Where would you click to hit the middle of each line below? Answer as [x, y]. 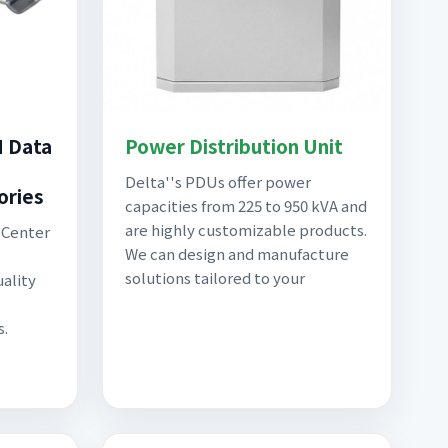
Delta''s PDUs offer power [218, 181]
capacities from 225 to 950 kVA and [246, 205]
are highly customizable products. [246, 229]
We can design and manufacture [237, 253]
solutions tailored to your [215, 277]
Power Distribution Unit [234, 145]
